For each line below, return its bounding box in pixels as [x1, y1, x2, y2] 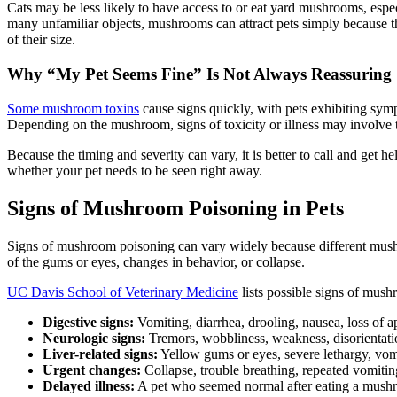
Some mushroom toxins [7, 100, 139, 116]
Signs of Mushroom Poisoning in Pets [7, 196, 344, 220]
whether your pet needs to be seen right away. [7, 162, 262, 178]
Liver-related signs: [43, 346, 158, 362]
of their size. [7, 32, 75, 48]
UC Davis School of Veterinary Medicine [7, 284, 238, 300]
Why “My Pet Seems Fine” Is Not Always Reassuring [7, 65, 392, 84]
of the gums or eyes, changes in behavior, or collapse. [7, 253, 305, 269]
